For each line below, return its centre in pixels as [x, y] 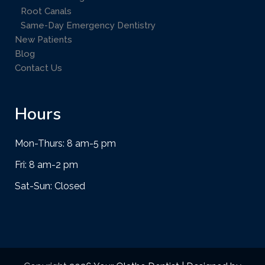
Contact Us [38, 68]
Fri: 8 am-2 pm [46, 165]
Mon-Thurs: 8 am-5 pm [65, 144]
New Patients [43, 40]
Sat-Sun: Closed [50, 186]
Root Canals [46, 12]
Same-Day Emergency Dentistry [88, 26]
